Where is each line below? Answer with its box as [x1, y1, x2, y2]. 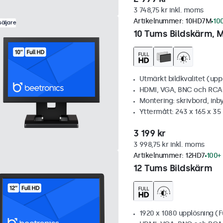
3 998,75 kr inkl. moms [133, 140, 205, 149]
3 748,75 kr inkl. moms [133, 6, 204, 14]
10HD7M [185, 17, 212, 25]
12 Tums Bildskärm [133, 163, 212, 174]
